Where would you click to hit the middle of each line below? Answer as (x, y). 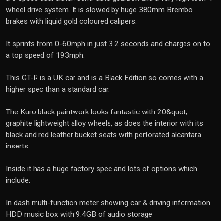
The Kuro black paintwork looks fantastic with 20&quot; (97, 112)
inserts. (18, 146)
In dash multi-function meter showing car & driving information (108, 203)
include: (18, 180)
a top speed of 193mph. (45, 55)
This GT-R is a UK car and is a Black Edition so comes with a (105, 78)
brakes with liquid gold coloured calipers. (71, 21)
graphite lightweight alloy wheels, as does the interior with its (105, 123)
